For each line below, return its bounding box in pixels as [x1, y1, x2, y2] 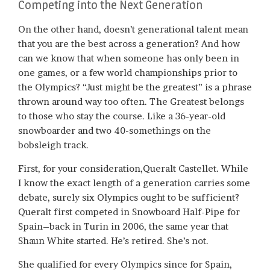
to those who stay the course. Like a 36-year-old [18, 110, 225, 122]
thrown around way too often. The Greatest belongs [18, 95, 244, 107]
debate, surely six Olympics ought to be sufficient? [18, 191, 239, 203]
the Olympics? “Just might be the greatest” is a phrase [18, 81, 252, 93]
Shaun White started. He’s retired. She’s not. [18, 234, 209, 246]
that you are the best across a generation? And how [18, 37, 240, 49]
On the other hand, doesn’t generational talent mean [18, 23, 248, 35]
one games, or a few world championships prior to [18, 66, 237, 78]
